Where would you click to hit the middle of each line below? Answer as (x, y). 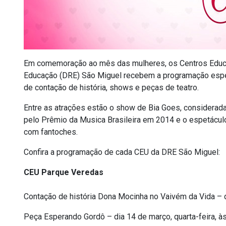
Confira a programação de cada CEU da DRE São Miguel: (122, 152)
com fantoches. (51, 132)
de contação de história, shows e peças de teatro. (111, 88)
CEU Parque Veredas (64, 172)
